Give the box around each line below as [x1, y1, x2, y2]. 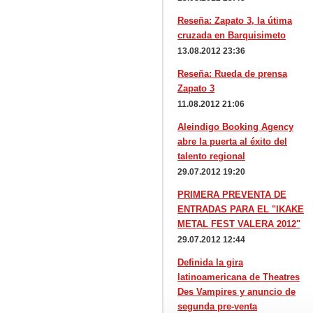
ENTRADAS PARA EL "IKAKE [177, 204, 304, 214]
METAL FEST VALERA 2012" [177, 219, 300, 229]
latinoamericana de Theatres [177, 272, 300, 282]
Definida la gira [177, 257, 243, 268]
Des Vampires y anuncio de [177, 286, 296, 297]
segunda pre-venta [177, 301, 257, 312]
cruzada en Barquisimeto [177, 30, 286, 41]
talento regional [177, 151, 245, 161]
